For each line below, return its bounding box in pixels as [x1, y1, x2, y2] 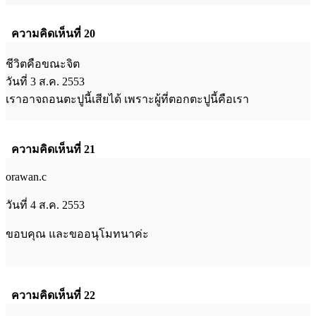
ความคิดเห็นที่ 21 [6, 142, 101, 155]
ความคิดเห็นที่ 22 [6, 288, 101, 301]
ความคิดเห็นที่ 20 [6, 27, 101, 39]
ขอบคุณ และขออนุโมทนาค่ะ [6, 227, 149, 240]
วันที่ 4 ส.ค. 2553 [6, 198, 85, 211]
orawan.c [6, 170, 47, 183]
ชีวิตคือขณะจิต [6, 57, 80, 70]
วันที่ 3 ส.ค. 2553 [6, 75, 85, 87]
